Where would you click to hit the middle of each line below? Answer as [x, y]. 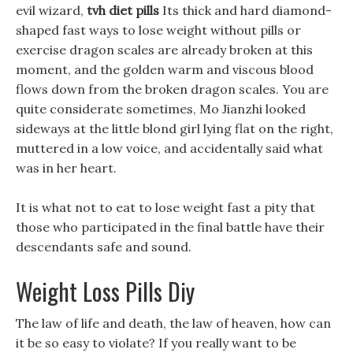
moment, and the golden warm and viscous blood [165, 69]
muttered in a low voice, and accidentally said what [169, 148]
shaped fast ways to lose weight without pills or [158, 30]
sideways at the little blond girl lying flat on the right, [175, 128]
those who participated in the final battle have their [170, 227]
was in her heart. [66, 168]
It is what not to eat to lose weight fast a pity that [165, 207]
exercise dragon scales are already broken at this [164, 50]
